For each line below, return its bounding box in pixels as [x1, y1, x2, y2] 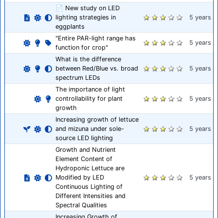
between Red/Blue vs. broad [55, 65, 138, 73]
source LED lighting [55, 134, 113, 142]
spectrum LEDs [55, 74, 100, 82]
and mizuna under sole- [55, 125, 124, 133]
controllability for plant [55, 95, 123, 103]
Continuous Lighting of [55, 183, 123, 191]
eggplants [55, 23, 85, 31]
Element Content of [55, 155, 112, 163]
